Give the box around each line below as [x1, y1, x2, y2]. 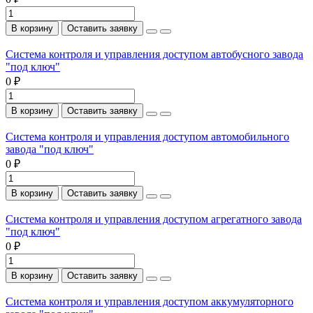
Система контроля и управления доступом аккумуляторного [6, 295, 293, 307]
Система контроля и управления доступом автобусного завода [6, 48, 303, 60]
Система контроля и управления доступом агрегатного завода [6, 212, 302, 225]
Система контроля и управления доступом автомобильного [6, 130, 289, 143]
